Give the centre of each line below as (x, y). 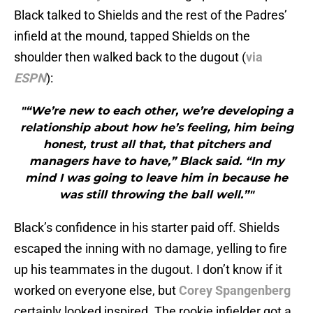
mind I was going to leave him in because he (156, 178)
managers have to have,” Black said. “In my (156, 161)
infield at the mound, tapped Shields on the (132, 36)
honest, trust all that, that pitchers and (156, 145)
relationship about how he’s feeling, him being (156, 128)
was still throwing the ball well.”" (156, 195)
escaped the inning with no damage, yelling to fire (151, 249)
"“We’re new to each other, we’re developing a (156, 111)
